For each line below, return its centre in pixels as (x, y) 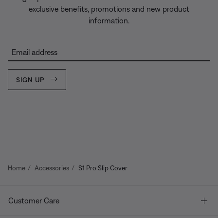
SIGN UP (30, 80)
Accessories (52, 168)
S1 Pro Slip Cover (103, 168)
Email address (35, 52)
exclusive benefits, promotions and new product (109, 9)
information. (109, 20)
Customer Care (34, 200)
